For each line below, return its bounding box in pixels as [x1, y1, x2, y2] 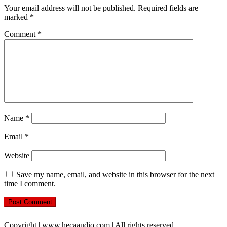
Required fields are [138, 3, 198, 12]
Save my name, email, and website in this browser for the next [16, 170, 214, 179]
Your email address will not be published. [4, 3, 136, 12]
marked [4, 12, 30, 21]
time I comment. [4, 179, 56, 188]
